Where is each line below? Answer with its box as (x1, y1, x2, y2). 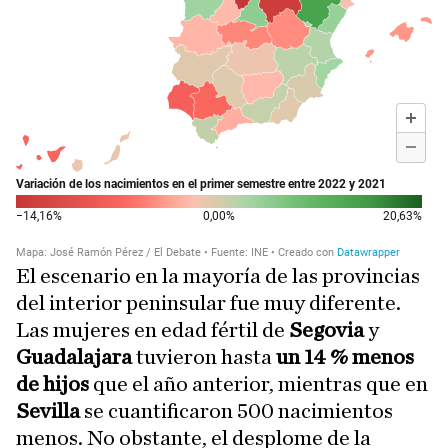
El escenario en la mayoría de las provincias (16, 265, 420, 287)
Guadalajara (16, 346, 132, 368)
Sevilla (16, 400, 80, 422)
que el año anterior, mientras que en (89, 373, 428, 395)
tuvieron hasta (132, 346, 276, 368)
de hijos (16, 373, 89, 395)
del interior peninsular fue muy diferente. (16, 292, 401, 314)
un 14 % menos (276, 346, 414, 368)
